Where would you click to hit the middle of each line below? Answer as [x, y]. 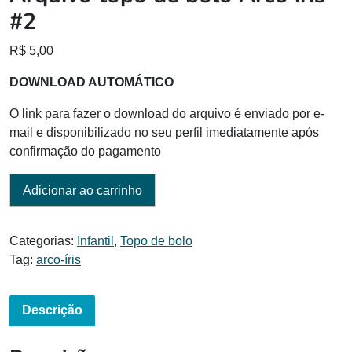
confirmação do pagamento [85, 151]
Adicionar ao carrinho [82, 191]
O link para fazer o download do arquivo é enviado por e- [167, 113]
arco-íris [59, 259]
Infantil [95, 240]
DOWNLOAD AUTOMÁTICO [92, 82]
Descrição [52, 310]
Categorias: [43, 240]
